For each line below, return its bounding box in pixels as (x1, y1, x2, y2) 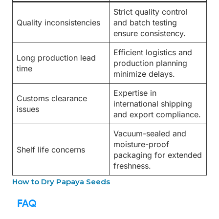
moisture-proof (113, 139, 169, 150)
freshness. (113, 161, 151, 171)
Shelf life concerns (17, 145, 85, 155)
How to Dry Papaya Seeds (12, 177, 110, 187)
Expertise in (113, 88, 156, 98)
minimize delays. (113, 69, 175, 79)
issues (17, 104, 39, 114)
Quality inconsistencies (17, 18, 100, 28)
